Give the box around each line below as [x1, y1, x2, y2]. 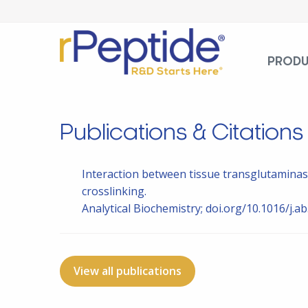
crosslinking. [82, 184, 146, 199]
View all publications [74, 263, 182, 279]
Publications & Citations [60, 122, 303, 144]
